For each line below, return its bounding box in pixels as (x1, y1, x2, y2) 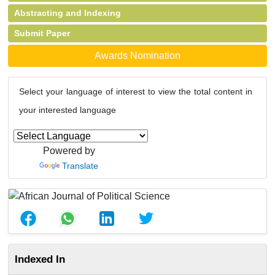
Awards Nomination (95, 50, 180, 61)
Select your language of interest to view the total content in (19, 87, 252, 96)
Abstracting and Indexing (14, 8, 121, 18)
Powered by (42, 145, 95, 156)
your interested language (19, 105, 116, 115)
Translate (62, 161, 98, 171)
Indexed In (15, 253, 65, 265)
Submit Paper (14, 28, 70, 38)
